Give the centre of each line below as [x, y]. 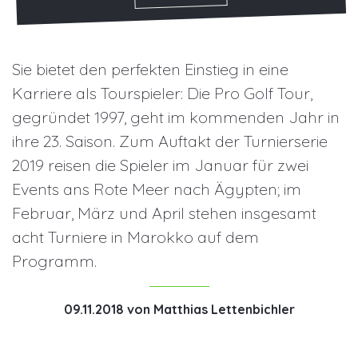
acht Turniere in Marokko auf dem [135, 237]
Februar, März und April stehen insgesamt [164, 213]
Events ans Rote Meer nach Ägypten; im [157, 189]
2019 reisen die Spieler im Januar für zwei [160, 165]
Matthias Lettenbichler [224, 310]
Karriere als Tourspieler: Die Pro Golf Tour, [162, 93]
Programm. [54, 261]
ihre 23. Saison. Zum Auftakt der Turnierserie [170, 141]
